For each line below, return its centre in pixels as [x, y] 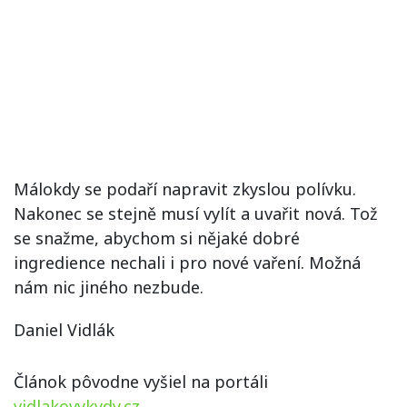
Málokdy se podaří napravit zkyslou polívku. [185, 189]
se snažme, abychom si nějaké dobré [157, 238]
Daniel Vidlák [64, 330]
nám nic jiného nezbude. [109, 287]
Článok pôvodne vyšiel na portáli [141, 382]
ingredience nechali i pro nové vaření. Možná [187, 263]
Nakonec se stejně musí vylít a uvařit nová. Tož [195, 213]
